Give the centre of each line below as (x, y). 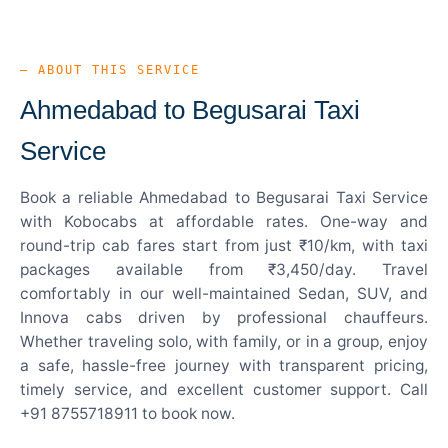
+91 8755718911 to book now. (127, 413)
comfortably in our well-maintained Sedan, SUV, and (224, 293)
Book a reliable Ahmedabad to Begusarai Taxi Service (224, 197)
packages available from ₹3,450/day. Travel (224, 269)
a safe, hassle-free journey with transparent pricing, (224, 365)
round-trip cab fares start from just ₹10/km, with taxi (224, 245)
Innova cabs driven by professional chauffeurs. (224, 317)
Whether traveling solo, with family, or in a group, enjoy (224, 341)
